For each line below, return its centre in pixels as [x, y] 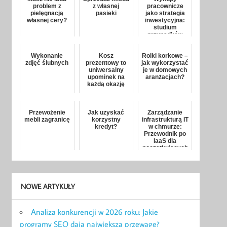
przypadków [165, 35]
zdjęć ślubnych [47, 63]
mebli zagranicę [47, 120]
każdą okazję [106, 84]
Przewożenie [47, 113]
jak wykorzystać [165, 63]
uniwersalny [106, 70]
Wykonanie [47, 56]
